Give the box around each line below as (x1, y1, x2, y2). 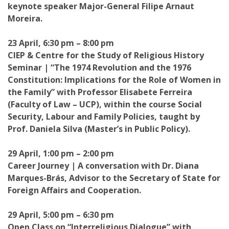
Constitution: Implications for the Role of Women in (8, 74, 221, 85)
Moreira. (8, 13, 42, 24)
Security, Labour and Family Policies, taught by (8, 111, 200, 122)
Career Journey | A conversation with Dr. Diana (8, 160, 199, 171)
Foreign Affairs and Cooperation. (8, 185, 141, 196)
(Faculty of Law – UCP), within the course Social (8, 99, 202, 110)
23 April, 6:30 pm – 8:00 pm (8, 37, 114, 49)
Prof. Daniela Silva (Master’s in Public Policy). (8, 123, 190, 134)
